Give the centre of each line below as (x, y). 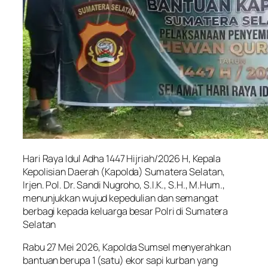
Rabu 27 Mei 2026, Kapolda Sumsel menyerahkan (127, 247)
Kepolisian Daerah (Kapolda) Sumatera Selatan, (124, 171)
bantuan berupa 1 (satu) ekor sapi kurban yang (120, 260)
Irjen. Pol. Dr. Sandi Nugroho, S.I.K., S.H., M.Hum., (124, 185)
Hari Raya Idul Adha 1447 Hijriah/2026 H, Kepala (122, 158)
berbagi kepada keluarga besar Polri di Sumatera (126, 211)
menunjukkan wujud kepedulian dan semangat (121, 198)
